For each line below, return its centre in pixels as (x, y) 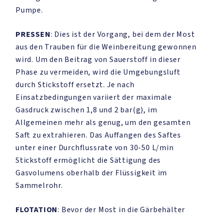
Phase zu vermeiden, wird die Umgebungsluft (98, 72)
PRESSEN (33, 34)
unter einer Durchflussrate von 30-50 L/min (95, 148)
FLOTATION (37, 210)
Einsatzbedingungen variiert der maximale (94, 97)
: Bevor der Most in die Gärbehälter (122, 210)
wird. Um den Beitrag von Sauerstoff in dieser (98, 60)
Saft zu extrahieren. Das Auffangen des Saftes (98, 135)
